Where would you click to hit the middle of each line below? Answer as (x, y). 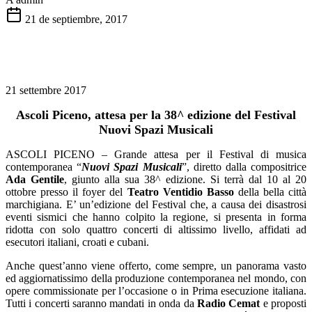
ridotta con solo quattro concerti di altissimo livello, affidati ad (156, 229)
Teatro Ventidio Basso (180, 192)
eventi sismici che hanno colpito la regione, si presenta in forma (156, 217)
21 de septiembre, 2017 (76, 19)
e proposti (283, 303)
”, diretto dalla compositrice (244, 166)
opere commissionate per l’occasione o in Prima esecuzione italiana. (156, 290)
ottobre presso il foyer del (67, 192)
